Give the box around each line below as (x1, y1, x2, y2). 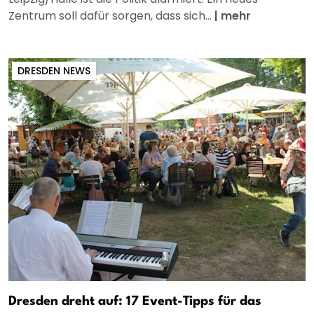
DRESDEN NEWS (18, 64, 90, 78)
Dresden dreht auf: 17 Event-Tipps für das (8, 295, 261, 308)
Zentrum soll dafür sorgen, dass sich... (8, 8, 214, 25)
